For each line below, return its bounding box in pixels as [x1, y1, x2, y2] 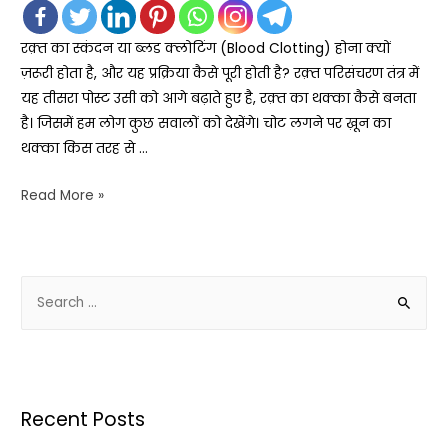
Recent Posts [21, 405, 146, 433]
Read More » [21, 185, 105, 205]
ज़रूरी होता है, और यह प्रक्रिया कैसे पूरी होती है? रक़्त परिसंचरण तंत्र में [21, 64, 420, 84]
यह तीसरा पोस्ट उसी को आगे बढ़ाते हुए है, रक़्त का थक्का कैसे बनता [21, 89, 417, 109]
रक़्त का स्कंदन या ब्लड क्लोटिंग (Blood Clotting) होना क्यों [21, 39, 392, 59]
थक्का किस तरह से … [21, 139, 149, 159]
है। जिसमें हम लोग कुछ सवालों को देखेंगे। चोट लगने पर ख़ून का [21, 114, 392, 134]
